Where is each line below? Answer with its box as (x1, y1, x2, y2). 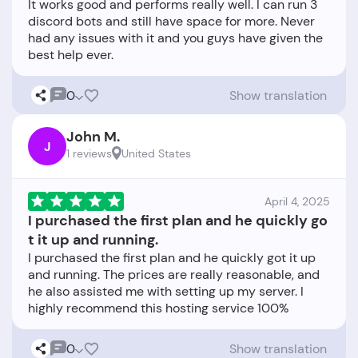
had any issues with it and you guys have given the (28, 30, 323, 47)
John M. (66, 127, 120, 147)
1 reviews (66, 146, 112, 161)
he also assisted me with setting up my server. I (28, 283, 304, 300)
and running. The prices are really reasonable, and (28, 266, 320, 284)
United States (121, 146, 191, 161)
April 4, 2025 (265, 194, 330, 209)
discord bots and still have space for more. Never (28, 13, 315, 30)
